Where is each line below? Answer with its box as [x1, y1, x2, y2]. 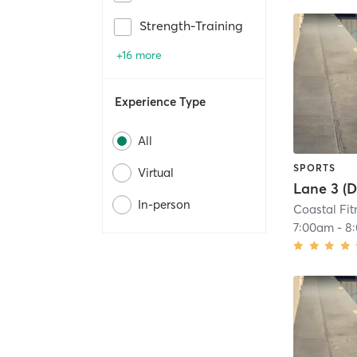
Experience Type [115, 94, 206, 110]
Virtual [138, 165, 174, 181]
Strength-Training [139, 18, 243, 34]
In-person [138, 197, 190, 213]
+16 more [116, 48, 162, 63]
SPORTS [293, 161, 336, 174]
